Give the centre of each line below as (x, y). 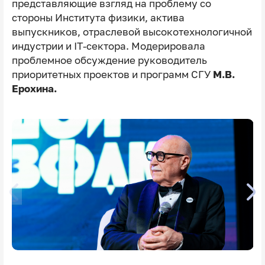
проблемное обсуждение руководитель (109, 60)
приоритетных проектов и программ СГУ (112, 74)
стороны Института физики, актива (98, 17)
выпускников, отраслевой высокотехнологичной (132, 32)
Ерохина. (34, 88)
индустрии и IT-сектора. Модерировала (108, 46)
